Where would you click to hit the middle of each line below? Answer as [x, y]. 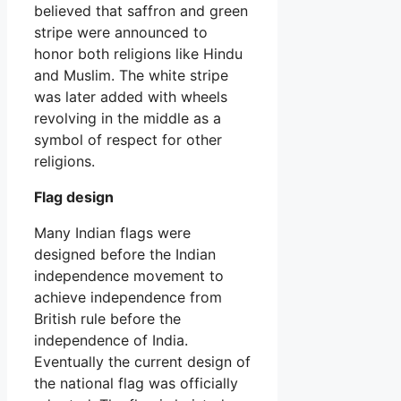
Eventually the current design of [142, 361]
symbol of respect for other [128, 139]
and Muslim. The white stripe [131, 75]
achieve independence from [128, 297]
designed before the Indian [125, 254]
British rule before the [107, 318]
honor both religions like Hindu [138, 53]
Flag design [74, 196]
